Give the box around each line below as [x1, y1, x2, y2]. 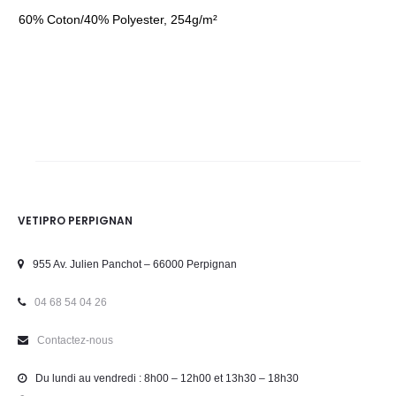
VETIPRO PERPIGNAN [18, 213, 133, 228]
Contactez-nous [37, 334, 113, 346]
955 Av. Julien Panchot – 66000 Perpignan [33, 258, 237, 270]
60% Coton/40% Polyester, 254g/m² [19, 12, 217, 27]
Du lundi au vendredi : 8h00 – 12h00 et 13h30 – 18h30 [35, 372, 299, 385]
